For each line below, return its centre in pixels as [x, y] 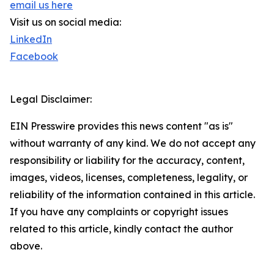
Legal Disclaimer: [51, 99]
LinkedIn [31, 39]
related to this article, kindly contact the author [121, 229]
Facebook [34, 57]
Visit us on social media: [65, 22]
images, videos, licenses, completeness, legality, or [129, 178]
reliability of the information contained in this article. [132, 195]
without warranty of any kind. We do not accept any [133, 143]
